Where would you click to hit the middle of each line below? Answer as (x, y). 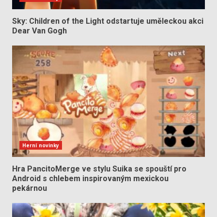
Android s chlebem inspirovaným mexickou (90, 178)
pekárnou (30, 188)
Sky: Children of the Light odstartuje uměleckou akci (108, 21)
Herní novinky (41, 145)
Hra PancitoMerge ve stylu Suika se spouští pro (99, 169)
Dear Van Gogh (39, 31)
